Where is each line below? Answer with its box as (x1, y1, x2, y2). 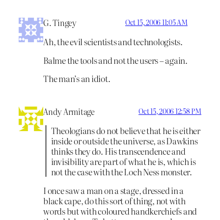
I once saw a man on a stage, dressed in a (43, 184, 184, 196)
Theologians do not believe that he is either (51, 124, 201, 137)
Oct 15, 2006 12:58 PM (138, 106, 201, 116)
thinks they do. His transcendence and (51, 144, 186, 157)
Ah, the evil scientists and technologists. (43, 35, 183, 48)
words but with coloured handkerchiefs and (43, 204, 197, 217)
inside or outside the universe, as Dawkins (51, 134, 198, 147)
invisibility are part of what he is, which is (51, 155, 196, 167)
